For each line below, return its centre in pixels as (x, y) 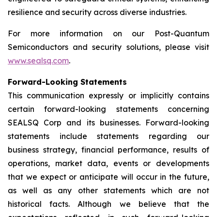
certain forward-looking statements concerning (108, 109)
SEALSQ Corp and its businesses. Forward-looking (108, 123)
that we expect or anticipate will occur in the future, (108, 177)
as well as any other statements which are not (108, 190)
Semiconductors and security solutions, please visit (108, 47)
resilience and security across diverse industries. (97, 12)
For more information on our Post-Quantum (108, 33)
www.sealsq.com (38, 61)
